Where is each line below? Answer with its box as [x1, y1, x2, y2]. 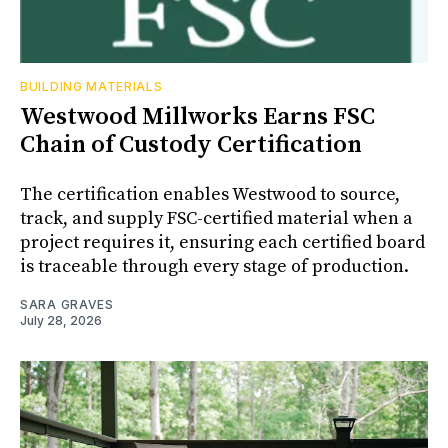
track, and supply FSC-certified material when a [20, 206, 413, 230]
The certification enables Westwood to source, [20, 182, 400, 206]
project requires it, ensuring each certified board [20, 230, 425, 254]
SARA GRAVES [20, 296, 114, 312]
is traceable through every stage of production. [20, 254, 409, 278]
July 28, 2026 [20, 312, 102, 328]
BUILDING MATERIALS [20, 78, 163, 94]
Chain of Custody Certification [20, 129, 362, 160]
